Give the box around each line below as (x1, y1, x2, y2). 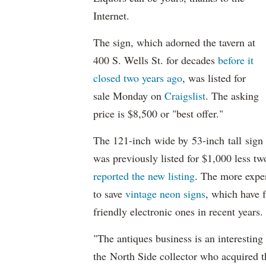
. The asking (205, 88, 259, 103)
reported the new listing (93, 169, 195, 183)
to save (93, 186, 125, 201)
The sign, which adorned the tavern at (93, 35, 255, 49)
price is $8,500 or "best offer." (93, 106, 223, 121)
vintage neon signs (125, 186, 205, 201)
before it (218, 53, 254, 67)
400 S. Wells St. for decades (93, 53, 218, 67)
